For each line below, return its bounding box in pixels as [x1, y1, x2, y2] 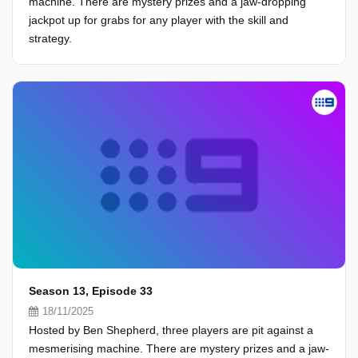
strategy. [29, 32, 72, 45]
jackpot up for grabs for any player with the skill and [29, 14, 288, 26]
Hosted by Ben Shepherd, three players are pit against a [29, 324, 313, 336]
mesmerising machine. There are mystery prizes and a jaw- [29, 342, 329, 355]
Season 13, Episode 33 [29, 284, 153, 297]
